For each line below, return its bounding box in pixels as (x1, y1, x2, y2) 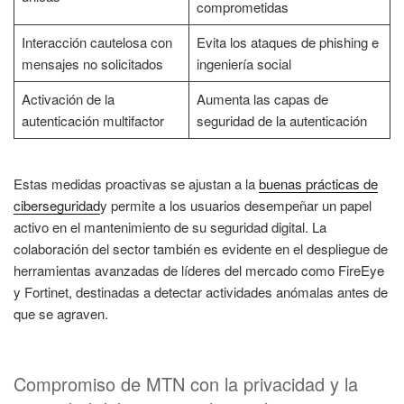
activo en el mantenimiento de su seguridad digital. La (14, 216, 326, 236)
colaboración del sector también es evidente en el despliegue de (14, 238, 388, 258)
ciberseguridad (14, 195, 100, 215)
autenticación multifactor (21, 111, 164, 131)
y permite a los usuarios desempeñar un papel (100, 195, 372, 215)
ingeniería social (196, 54, 291, 74)
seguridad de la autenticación (196, 111, 367, 131)
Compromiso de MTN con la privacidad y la (14, 371, 358, 398)
